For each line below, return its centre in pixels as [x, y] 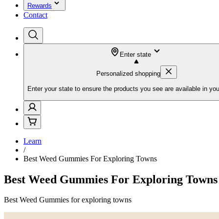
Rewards [40, 6]
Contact [35, 15]
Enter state [135, 55]
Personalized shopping [128, 74]
